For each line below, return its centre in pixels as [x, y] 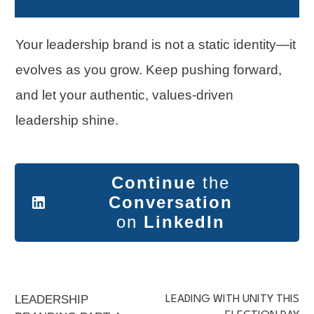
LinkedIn [184, 222]
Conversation [171, 203]
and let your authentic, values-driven [124, 95]
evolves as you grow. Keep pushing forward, [149, 70]
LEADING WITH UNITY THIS [232, 300]
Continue [154, 183]
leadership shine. [67, 121]
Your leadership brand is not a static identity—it [156, 45]
